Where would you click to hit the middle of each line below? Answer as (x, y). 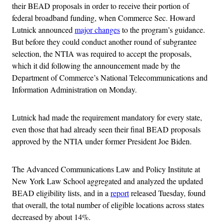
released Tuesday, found (167, 193)
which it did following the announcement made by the (96, 65)
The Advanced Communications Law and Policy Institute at (106, 169)
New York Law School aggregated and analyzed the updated (108, 181)
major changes (97, 29)
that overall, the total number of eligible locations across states (108, 205)
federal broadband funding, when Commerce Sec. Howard (104, 17)
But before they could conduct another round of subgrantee (104, 41)
